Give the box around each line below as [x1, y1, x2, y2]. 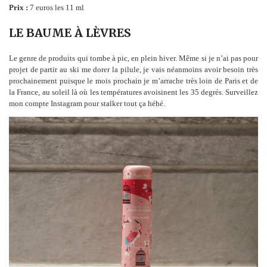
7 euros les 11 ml [28, 2, 84, 12]
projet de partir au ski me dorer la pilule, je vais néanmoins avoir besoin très [9, 64, 258, 74]
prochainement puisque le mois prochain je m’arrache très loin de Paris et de [9, 76, 258, 85]
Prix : [9, 2, 28, 12]
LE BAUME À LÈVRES [9, 25, 131, 40]
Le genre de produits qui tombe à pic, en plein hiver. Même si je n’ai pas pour [9, 53, 258, 63]
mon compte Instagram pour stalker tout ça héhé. [9, 98, 165, 108]
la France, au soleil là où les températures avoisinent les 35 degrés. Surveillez [9, 87, 258, 97]
